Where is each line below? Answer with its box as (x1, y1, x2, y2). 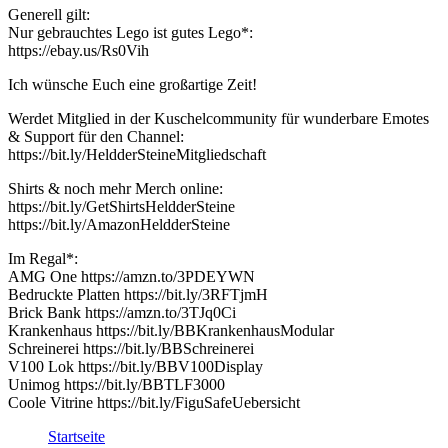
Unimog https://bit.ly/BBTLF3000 (8, 376, 225, 393)
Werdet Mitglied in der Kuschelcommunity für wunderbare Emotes (8, 110, 429, 127)
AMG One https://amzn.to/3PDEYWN (8, 268, 255, 285)
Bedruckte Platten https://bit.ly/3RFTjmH (8, 286, 268, 303)
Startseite (48, 428, 105, 445)
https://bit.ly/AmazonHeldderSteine (8, 216, 230, 233)
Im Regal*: (8, 250, 78, 267)
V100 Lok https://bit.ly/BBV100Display (8, 358, 263, 375)
